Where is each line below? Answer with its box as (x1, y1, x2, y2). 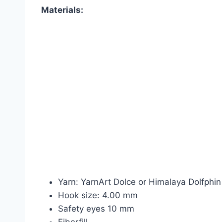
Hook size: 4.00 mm (58, 190, 138, 200)
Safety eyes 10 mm (58, 203, 134, 214)
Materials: (41, 4, 83, 15)
